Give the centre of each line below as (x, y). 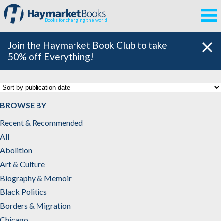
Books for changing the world (76, 20)
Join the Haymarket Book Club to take (88, 45)
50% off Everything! (51, 56)
